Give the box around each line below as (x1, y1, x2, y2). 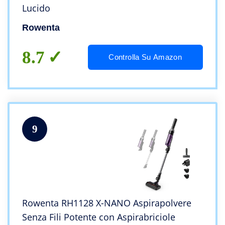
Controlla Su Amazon (108, 53, 182, 62)
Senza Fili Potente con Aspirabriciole (22, 211, 175, 223)
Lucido (22, 2, 50, 15)
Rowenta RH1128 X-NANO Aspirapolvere (22, 197, 191, 209)
